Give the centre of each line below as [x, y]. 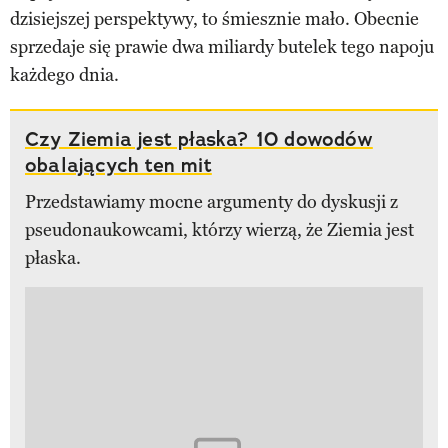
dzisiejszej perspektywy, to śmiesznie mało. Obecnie [214, 18]
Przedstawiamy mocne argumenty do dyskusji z [211, 201]
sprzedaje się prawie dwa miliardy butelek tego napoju [222, 46]
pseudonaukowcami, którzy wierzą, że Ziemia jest [219, 229]
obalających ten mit [118, 164]
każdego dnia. [64, 74]
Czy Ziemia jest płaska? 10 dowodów [199, 138]
